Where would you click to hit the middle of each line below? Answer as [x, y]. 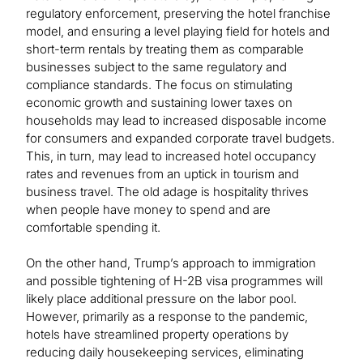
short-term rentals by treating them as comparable [165, 49]
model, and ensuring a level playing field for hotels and [178, 32]
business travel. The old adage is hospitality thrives [167, 192]
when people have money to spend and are [148, 210]
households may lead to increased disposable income [176, 121]
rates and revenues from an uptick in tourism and [162, 174]
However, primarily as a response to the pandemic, [167, 317]
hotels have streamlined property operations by [157, 335]
